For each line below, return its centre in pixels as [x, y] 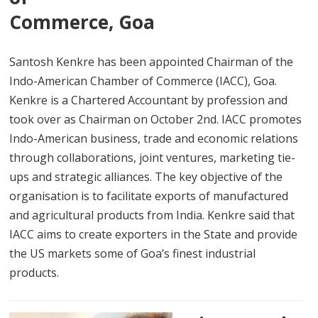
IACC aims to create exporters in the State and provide [154, 234]
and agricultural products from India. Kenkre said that [152, 215]
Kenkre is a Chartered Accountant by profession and [149, 100]
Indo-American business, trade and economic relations [154, 138]
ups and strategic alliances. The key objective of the [146, 176]
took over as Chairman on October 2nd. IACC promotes [156, 119]
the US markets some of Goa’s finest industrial [133, 253]
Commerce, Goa [82, 22]
